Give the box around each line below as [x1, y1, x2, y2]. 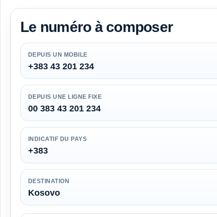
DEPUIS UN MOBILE [28, 51, 88, 58]
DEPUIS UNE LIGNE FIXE [28, 93, 102, 100]
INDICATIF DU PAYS [28, 135, 87, 142]
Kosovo [28, 187, 60, 198]
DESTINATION [28, 177, 70, 185]
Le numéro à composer [20, 18, 173, 35]
